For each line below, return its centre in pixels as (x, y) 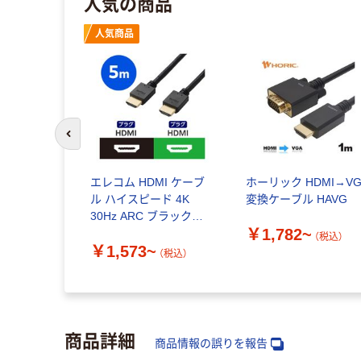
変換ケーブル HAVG (297, 199)
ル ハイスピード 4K (139, 199)
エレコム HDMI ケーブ (147, 183)
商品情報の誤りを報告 (211, 344)
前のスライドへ (104, 141)
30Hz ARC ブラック (141, 216)
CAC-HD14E (122, 233)
